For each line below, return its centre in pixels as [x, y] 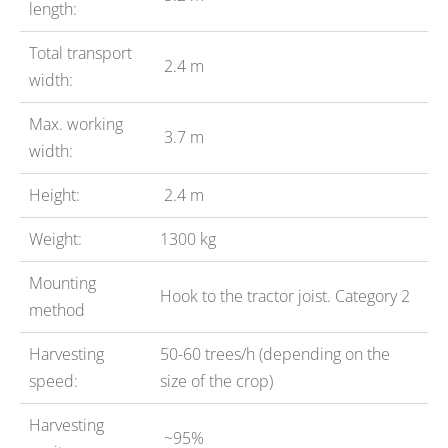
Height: [54, 194]
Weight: [57, 238]
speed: [53, 380]
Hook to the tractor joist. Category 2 [284, 295]
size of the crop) [216, 380]
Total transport [80, 52]
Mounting [62, 282]
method [56, 309]
